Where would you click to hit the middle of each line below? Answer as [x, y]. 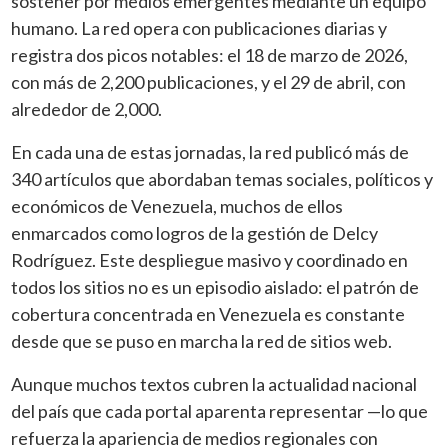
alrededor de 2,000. [87, 108]
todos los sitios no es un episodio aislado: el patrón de [215, 286]
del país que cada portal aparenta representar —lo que [220, 410]
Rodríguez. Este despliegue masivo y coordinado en [210, 259]
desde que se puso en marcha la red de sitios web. [202, 340]
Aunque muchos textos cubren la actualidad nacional [214, 383]
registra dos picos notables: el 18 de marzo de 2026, [210, 54]
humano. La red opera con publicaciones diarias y [199, 27]
